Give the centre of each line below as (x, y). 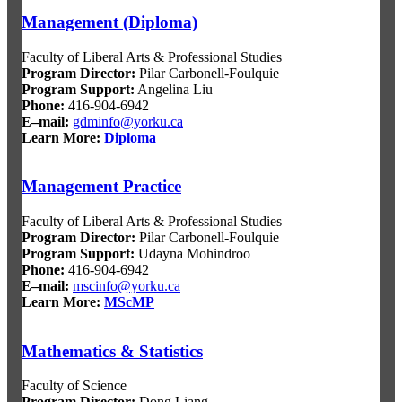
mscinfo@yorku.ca (127, 285)
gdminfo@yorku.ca (128, 121)
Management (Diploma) (109, 22)
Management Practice (101, 187)
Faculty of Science (74, 386)
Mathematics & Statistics (112, 351)
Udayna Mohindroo (192, 253)
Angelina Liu (174, 89)
